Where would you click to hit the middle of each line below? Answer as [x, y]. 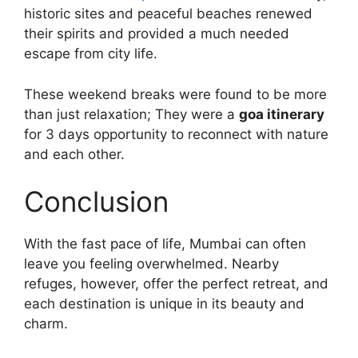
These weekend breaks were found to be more [175, 94]
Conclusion [96, 202]
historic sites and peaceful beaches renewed [168, 14]
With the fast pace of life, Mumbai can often [165, 244]
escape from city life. [91, 54]
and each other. [74, 154]
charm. [46, 324]
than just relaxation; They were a [131, 114]
